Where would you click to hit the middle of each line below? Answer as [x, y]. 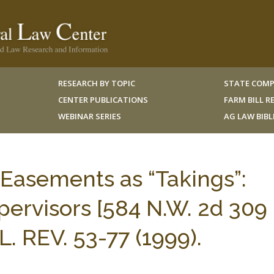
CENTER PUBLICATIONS [103, 100]
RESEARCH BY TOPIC [96, 83]
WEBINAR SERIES [89, 116]
